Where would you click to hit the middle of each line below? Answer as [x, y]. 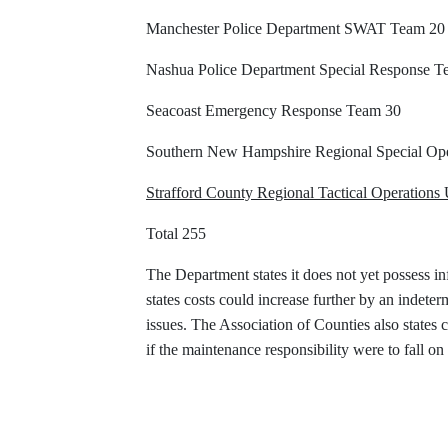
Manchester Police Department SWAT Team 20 [295, 28]
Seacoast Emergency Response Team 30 [273, 110]
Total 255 [176, 233]
